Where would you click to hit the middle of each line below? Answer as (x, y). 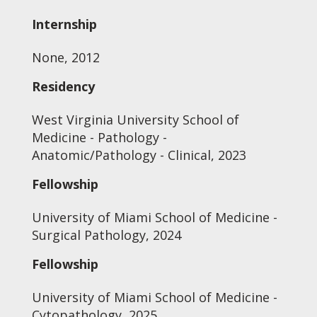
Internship (64, 24)
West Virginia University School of (135, 120)
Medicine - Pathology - (99, 137)
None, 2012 (65, 57)
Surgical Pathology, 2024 (106, 235)
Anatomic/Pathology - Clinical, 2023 (139, 155)
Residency (63, 86)
